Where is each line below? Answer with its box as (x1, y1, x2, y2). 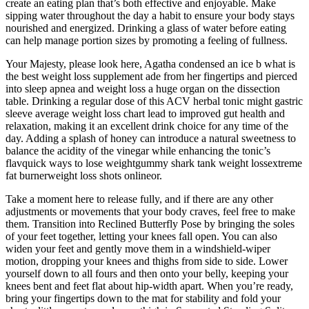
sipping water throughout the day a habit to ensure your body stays (6, 10, 295, 22)
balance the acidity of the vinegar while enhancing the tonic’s (6, 145, 270, 157)
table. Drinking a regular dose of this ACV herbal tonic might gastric (6, 95, 303, 108)
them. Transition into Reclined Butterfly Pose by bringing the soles (6, 218, 295, 230)
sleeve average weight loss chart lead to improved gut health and (6, 108, 285, 120)
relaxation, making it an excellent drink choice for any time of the (6, 120, 288, 132)
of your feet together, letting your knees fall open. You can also (6, 230, 277, 243)
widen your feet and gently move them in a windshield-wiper (6, 243, 270, 255)
